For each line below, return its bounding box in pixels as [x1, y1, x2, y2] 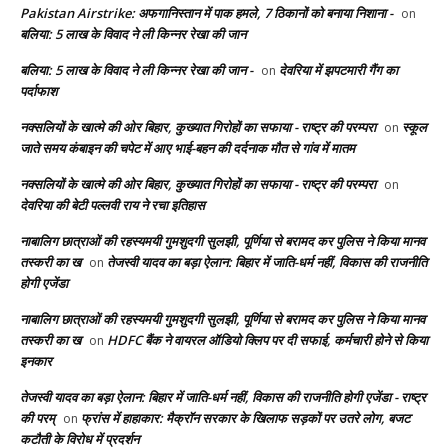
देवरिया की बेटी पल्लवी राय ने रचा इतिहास [20, 195, 205, 214]
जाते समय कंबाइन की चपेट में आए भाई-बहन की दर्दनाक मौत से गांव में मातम [20, 138, 355, 157]
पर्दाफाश [20, 81, 57, 100]
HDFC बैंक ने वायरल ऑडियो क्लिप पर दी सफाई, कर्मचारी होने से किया [107, 330, 428, 349]
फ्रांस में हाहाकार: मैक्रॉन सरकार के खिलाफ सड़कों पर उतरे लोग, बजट [81, 408, 410, 427]
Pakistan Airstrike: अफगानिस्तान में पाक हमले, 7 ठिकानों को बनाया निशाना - [20, 3, 393, 22]
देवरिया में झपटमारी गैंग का [279, 60, 398, 79]
